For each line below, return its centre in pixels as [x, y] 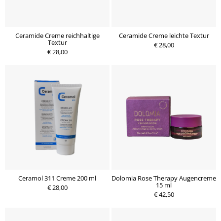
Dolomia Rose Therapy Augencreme [164, 178]
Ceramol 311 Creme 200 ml [57, 178]
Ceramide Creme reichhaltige [57, 36]
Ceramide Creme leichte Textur [164, 36]
